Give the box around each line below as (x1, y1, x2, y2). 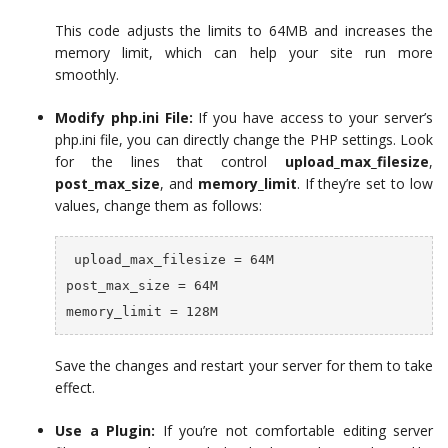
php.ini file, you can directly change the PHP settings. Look (55, 129, 433, 149)
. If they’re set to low (296, 173, 434, 193)
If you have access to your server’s (192, 107, 434, 127)
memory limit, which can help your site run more (55, 42, 433, 62)
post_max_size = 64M (65, 277, 218, 293)
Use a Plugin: (55, 420, 155, 440)
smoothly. (55, 64, 119, 84)
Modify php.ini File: (55, 107, 193, 127)
